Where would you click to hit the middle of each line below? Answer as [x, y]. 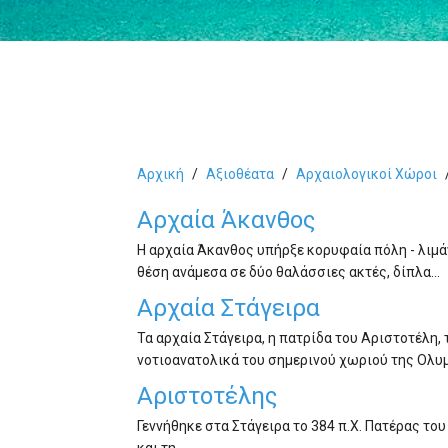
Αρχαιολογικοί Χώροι [366, 173]
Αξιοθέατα [240, 173]
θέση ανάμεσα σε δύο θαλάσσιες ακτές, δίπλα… [288, 271]
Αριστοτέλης [207, 395]
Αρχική [160, 173]
